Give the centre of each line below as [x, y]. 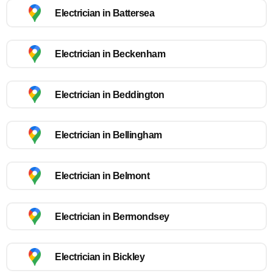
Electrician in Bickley [100, 257]
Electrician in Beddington [110, 94]
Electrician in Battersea [105, 13]
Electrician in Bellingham [108, 135]
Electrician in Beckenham [110, 54]
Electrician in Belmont [102, 175]
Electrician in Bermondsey [112, 216]
